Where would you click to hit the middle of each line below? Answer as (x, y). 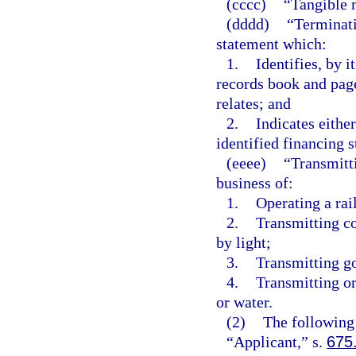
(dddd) (256, 23)
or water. (244, 302)
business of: (255, 182)
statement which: (271, 43)
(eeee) (255, 163)
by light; (244, 242)
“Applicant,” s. (277, 341)
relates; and (253, 103)
